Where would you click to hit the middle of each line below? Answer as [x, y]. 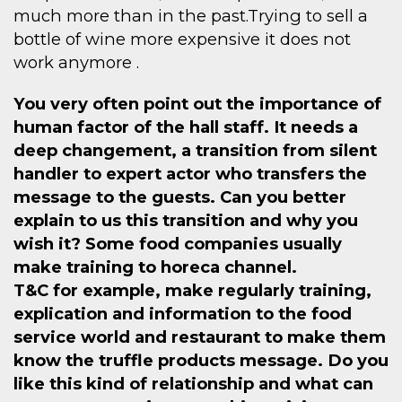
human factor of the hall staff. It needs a [186, 127]
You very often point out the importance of [197, 104]
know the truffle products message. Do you [201, 361]
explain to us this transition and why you [186, 221]
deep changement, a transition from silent [195, 151]
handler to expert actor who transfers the [190, 174]
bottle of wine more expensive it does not [182, 39]
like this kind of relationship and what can [193, 384]
